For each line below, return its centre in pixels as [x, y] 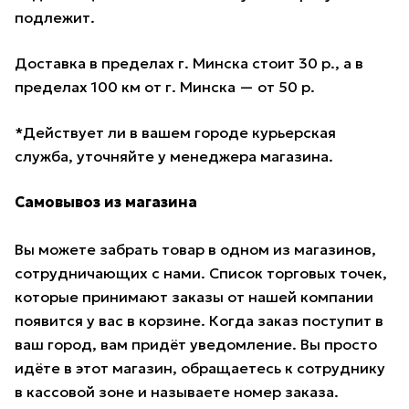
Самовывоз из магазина [106, 202]
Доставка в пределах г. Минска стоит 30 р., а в [189, 63]
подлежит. [55, 18]
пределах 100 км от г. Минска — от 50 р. [165, 87]
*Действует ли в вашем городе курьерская [175, 133]
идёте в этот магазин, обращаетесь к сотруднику [200, 368]
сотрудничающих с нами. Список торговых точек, [201, 273]
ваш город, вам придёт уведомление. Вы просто [196, 345]
